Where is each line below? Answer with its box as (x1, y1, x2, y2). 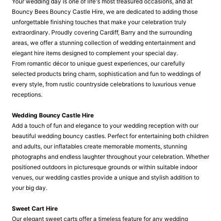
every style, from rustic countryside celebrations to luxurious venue (12, 80, 196, 88)
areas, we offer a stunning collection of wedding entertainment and (12, 39, 195, 46)
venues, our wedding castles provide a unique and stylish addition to (12, 174, 199, 181)
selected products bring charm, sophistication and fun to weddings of (12, 70, 201, 77)
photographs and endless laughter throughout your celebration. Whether (12, 153, 209, 160)
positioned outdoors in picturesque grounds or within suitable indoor (12, 163, 197, 171)
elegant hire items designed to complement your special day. (12, 49, 178, 57)
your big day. (12, 184, 47, 191)
